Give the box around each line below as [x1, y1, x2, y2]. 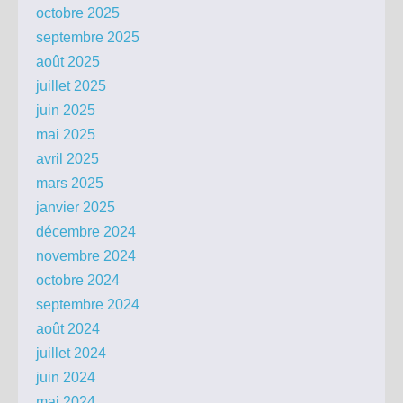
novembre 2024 [36, 248, 136, 264]
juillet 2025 [36, 78, 106, 94]
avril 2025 [36, 151, 99, 167]
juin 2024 [36, 370, 95, 386]
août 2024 [36, 321, 100, 337]
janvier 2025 [36, 200, 115, 216]
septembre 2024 [36, 297, 139, 313]
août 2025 [36, 54, 100, 70]
